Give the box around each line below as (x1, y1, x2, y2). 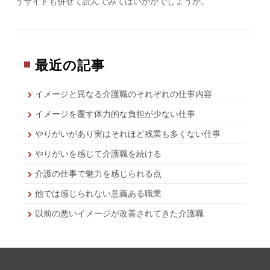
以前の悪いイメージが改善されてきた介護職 (35, 208, 204, 219)
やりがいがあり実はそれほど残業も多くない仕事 (35, 128, 221, 140)
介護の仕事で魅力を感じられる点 (35, 168, 162, 180)
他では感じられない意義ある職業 (35, 188, 162, 199)
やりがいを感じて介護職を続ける (35, 148, 162, 160)
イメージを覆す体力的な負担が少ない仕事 (35, 108, 195, 120)
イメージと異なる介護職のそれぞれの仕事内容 (35, 89, 212, 100)
